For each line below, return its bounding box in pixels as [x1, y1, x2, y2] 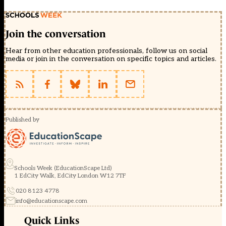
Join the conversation [6, 28, 106, 39]
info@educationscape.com [16, 197, 87, 205]
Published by [6, 116, 39, 124]
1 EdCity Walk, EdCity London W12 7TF [14, 172, 126, 180]
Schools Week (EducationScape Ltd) [14, 164, 112, 172]
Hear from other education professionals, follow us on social [6, 46, 207, 55]
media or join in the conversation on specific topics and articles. [6, 54, 216, 63]
